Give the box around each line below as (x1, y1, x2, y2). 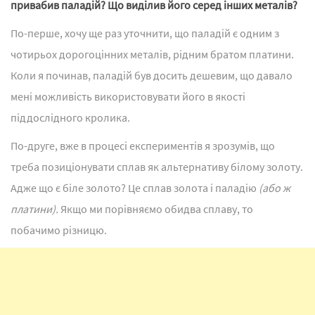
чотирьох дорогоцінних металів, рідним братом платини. (11, 47, 294, 62)
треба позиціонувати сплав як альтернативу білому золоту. (11, 160, 303, 174)
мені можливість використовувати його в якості (11, 89, 245, 104)
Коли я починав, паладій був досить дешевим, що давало (11, 68, 292, 83)
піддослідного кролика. (11, 110, 130, 125)
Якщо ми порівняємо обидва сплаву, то (58, 202, 253, 217)
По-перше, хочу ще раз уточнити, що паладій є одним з (11, 26, 279, 41)
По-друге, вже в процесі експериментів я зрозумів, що (11, 139, 275, 153)
